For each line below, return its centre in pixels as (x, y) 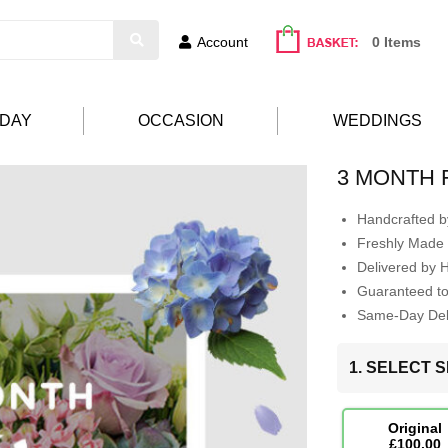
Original (414, 428)
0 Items (396, 42)
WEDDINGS (377, 120)
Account (222, 42)
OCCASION (180, 120)
